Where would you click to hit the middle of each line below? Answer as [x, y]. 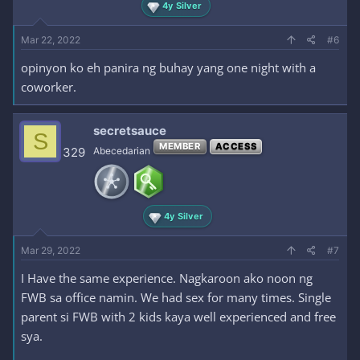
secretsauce [130, 131]
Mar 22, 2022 [51, 40]
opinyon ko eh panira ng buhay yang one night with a [168, 67]
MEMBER [180, 146]
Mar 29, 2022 [51, 250]
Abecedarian [122, 151]
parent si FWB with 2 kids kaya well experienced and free [178, 317]
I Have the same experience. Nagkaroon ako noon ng [167, 278]
